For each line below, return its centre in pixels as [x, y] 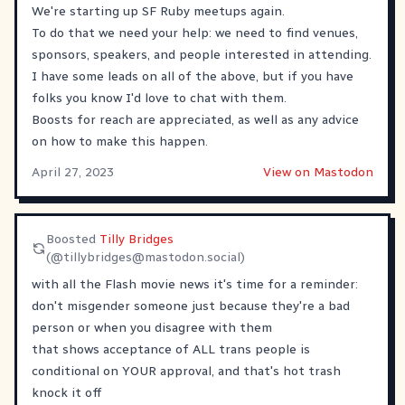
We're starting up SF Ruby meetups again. [158, 11]
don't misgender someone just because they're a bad [191, 306]
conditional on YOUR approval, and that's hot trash [186, 371]
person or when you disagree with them [152, 327]
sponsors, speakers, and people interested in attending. [202, 54]
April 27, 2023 [73, 172]
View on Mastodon [318, 172]
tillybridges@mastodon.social [151, 257]
